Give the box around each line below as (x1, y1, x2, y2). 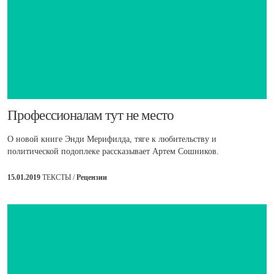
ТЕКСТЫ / (42, 172, 76, 182)
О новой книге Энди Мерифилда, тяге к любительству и (7, 134, 217, 144)
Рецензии (76, 172, 107, 182)
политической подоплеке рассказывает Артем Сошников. (7, 146, 219, 156)
